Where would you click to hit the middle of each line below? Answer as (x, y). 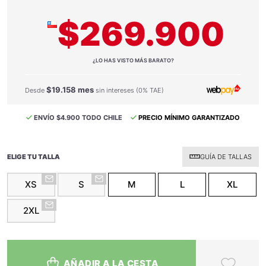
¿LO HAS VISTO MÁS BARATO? (133, 60)
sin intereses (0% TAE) (129, 90)
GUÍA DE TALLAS (226, 156)
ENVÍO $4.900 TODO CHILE (78, 117)
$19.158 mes (70, 89)
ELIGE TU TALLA (34, 156)
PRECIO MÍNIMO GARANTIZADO (189, 117)
